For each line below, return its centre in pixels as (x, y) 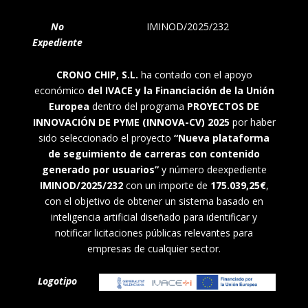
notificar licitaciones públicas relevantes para (154, 233)
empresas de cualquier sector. (154, 249)
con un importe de (166, 186)
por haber (252, 122)
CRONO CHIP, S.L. (97, 75)
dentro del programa (138, 107)
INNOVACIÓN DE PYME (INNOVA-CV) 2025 (131, 122)
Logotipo (57, 281)
